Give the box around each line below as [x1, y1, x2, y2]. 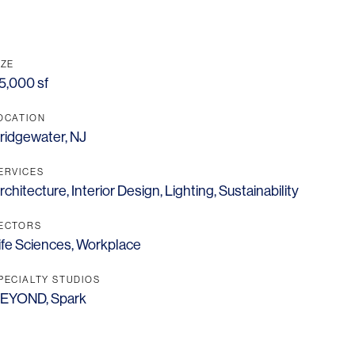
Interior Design [71, 183, 160, 200]
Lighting [165, 183, 214, 200]
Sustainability [219, 183, 299, 200]
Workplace [76, 237, 141, 254]
